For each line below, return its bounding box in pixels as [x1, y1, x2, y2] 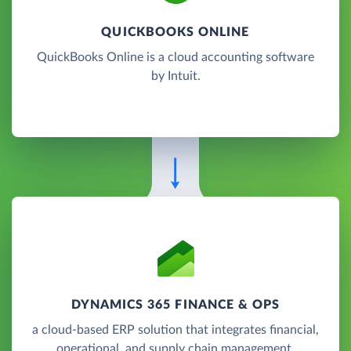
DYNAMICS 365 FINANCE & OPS [71, 298, 280, 311]
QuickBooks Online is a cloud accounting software [37, 50, 314, 63]
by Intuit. [150, 69, 201, 82]
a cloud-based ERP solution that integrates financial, [32, 323, 319, 336]
